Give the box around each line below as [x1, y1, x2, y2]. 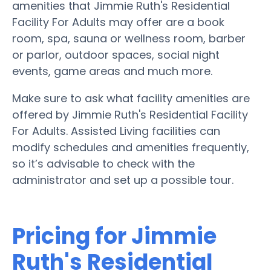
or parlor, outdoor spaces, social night [12, 47, 220, 62]
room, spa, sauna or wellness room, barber [12, 30, 246, 46]
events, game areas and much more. [12, 63, 212, 79]
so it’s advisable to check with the [12, 155, 195, 171]
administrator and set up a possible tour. [12, 172, 233, 188]
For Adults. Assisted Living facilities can [12, 123, 220, 139]
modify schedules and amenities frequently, [12, 139, 249, 155]
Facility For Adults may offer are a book [12, 14, 224, 30]
